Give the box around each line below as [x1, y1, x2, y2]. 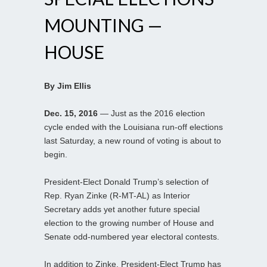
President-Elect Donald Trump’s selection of [44, 176, 209, 187]
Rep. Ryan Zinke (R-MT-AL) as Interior [44, 190, 190, 200]
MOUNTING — [44, 14, 162, 36]
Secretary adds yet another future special [44, 204, 200, 214]
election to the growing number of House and [44, 218, 214, 228]
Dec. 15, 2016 [44, 108, 98, 118]
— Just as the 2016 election [98, 108, 205, 118]
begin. [44, 149, 67, 159]
